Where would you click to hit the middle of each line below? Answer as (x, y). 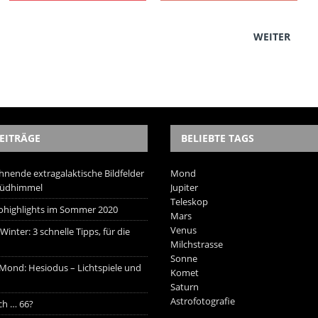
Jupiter (185, 187)
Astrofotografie (203, 301)
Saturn (185, 286)
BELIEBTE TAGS (218, 138)
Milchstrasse (197, 244)
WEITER (272, 36)
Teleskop (190, 201)
